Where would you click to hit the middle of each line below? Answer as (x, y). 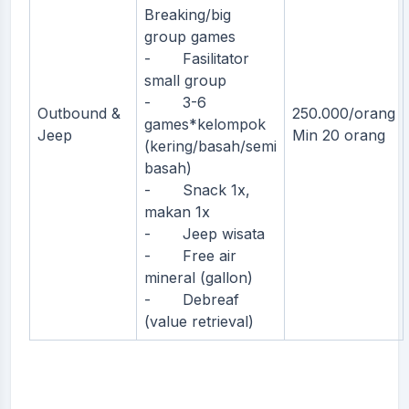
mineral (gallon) (199, 277)
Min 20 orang (339, 135)
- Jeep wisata (204, 233)
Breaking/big (188, 14)
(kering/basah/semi (210, 146)
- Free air (190, 255)
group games (190, 36)
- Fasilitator (197, 58)
